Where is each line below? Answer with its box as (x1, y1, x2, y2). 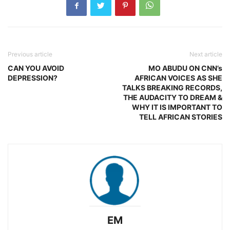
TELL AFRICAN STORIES (139, 112, 222, 121)
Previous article (8, 50, 52, 58)
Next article (189, 50, 222, 58)
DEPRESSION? (8, 73, 57, 82)
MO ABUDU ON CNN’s (148, 64, 222, 72)
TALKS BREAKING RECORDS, (122, 83, 222, 92)
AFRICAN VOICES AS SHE (135, 73, 222, 82)
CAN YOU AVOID (8, 64, 64, 72)
